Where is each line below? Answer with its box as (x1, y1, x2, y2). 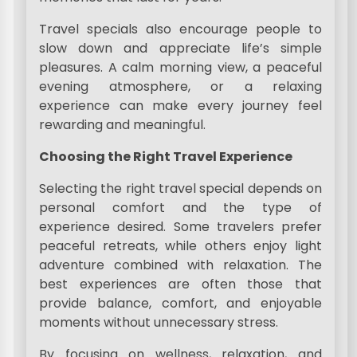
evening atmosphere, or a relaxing (39, 77, 322, 96)
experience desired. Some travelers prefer (39, 218, 322, 236)
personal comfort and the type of (39, 198, 322, 217)
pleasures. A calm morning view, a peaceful (39, 58, 322, 76)
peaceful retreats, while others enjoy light (39, 237, 322, 255)
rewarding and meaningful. (39, 116, 206, 134)
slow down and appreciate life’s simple (39, 39, 322, 57)
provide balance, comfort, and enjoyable (39, 294, 322, 312)
